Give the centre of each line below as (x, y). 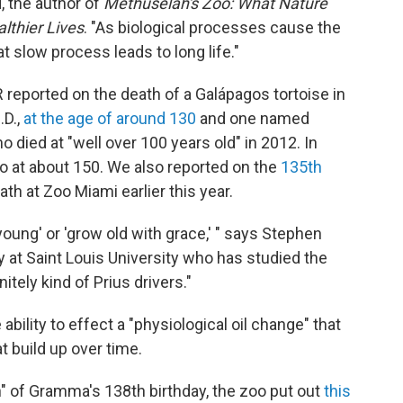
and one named (253, 119)
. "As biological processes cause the (212, 28)
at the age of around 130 (110, 119)
